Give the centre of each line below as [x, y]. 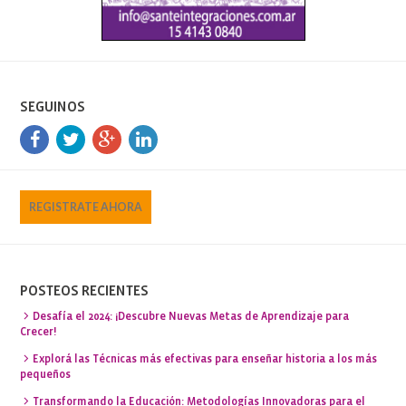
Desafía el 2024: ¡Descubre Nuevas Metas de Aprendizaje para [191, 317]
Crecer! [39, 332]
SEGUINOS [53, 108]
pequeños [46, 376]
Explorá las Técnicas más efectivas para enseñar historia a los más [205, 360]
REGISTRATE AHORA [86, 208]
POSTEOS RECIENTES [85, 291]
